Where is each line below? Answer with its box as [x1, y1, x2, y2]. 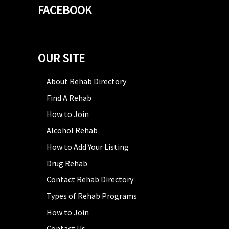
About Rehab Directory [47, 76, 126, 86]
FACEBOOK [38, 2, 91, 17]
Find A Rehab [47, 92, 91, 103]
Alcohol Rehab [47, 125, 98, 135]
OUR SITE [38, 50, 85, 65]
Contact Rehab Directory [47, 174, 133, 185]
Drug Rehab [47, 157, 87, 168]
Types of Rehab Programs [47, 190, 137, 201]
